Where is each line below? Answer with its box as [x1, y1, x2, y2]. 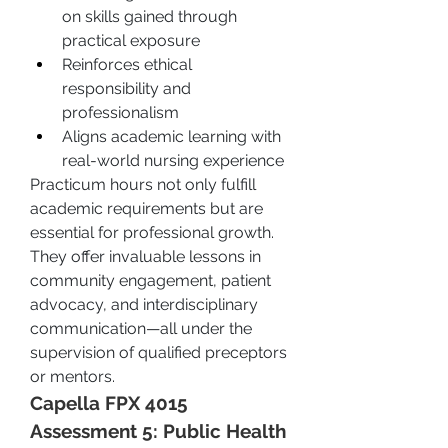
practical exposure [62, 31, 200, 50]
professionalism [62, 103, 179, 122]
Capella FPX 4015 [30, 392, 188, 414]
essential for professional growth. [30, 223, 274, 242]
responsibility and [62, 79, 191, 98]
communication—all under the [30, 319, 252, 338]
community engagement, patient [30, 271, 271, 290]
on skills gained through [62, 7, 237, 26]
